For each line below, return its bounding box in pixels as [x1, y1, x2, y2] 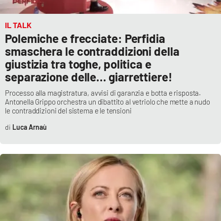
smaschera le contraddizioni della [5, 43, 180, 58]
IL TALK [5, 20, 32, 30]
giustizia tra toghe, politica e [5, 56, 151, 71]
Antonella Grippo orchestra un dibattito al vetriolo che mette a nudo [5, 97, 210, 106]
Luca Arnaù [12, 122, 47, 131]
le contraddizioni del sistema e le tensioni [5, 106, 132, 115]
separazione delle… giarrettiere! [5, 69, 172, 84]
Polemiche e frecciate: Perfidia [5, 31, 165, 45]
